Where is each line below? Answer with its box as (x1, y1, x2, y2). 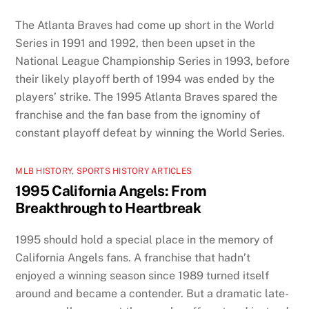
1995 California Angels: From (15, 182, 206, 200)
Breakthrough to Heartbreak (15, 199, 201, 217)
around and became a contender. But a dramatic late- (15, 286, 290, 300)
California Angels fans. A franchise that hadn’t (15, 250, 251, 264)
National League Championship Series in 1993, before (15, 54, 290, 68)
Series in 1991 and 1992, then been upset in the (15, 37, 256, 50)
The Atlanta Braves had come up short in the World (15, 19, 275, 32)
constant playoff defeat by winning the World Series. (15, 126, 286, 140)
